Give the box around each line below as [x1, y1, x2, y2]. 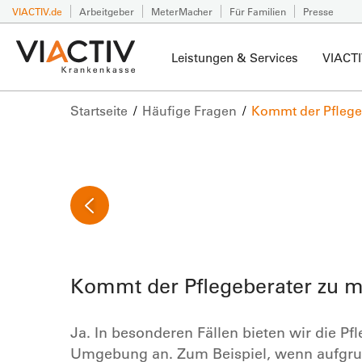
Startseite [70, 102, 128, 119]
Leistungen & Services [171, 48, 298, 65]
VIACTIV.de [12, 5, 62, 18]
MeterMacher [151, 5, 213, 18]
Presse [303, 5, 334, 18]
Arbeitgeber [79, 5, 134, 18]
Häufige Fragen [142, 102, 237, 119]
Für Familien [229, 5, 286, 18]
